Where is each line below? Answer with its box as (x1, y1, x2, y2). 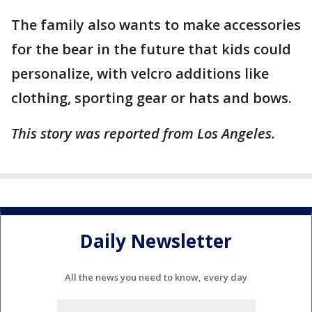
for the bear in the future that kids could (11, 40, 291, 58)
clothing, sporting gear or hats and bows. (11, 88, 292, 107)
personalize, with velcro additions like (11, 64, 269, 83)
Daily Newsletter (80, 228, 232, 254)
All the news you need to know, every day (65, 270, 247, 283)
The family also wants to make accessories (11, 15, 301, 34)
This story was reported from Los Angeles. (11, 124, 275, 143)
